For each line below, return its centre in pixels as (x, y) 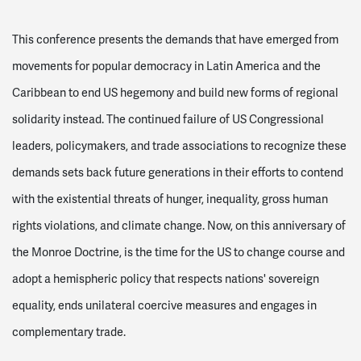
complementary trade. (69, 333)
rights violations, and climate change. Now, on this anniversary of (179, 226)
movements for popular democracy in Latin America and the (166, 67)
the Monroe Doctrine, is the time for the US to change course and (178, 253)
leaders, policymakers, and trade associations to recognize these (179, 147)
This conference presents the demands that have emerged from (175, 40)
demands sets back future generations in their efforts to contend (178, 173)
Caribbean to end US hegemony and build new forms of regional (175, 93)
